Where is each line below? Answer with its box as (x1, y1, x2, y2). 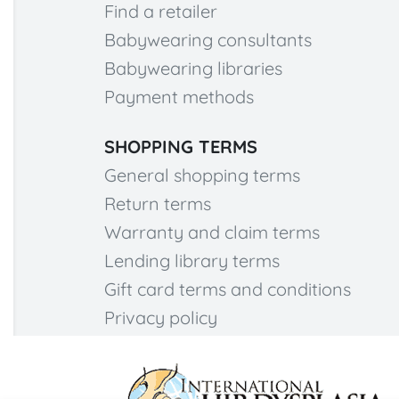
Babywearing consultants (104, 28, 312, 51)
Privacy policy (104, 305, 217, 329)
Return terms (104, 191, 211, 215)
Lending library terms (104, 248, 280, 272)
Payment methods (104, 85, 254, 108)
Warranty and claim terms (104, 220, 320, 243)
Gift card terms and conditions (104, 277, 351, 300)
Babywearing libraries (104, 56, 282, 79)
